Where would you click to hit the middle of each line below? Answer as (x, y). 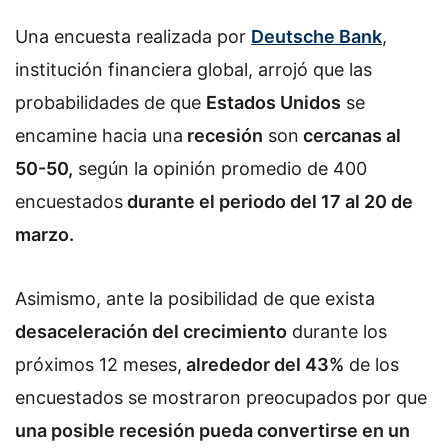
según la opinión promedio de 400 (220, 168)
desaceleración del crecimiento (151, 331)
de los (371, 364)
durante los (337, 331)
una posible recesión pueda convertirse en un (212, 430)
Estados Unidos (273, 102)
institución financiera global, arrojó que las (193, 69)
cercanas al (350, 135)
